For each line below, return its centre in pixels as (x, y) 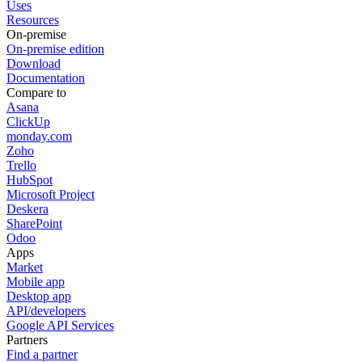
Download (34, 63)
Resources (33, 19)
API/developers (46, 310)
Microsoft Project (51, 194)
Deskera (27, 208)
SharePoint (34, 223)
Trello (21, 165)
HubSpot (29, 179)
